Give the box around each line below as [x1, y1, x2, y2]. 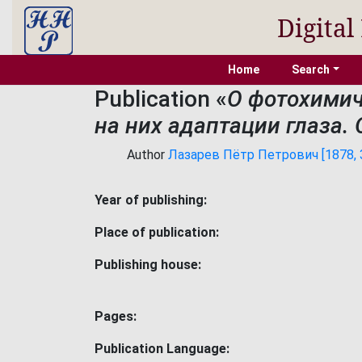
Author [127, 147, 168, 162]
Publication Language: [95, 341, 229, 356]
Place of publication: [95, 225, 219, 240]
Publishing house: [95, 257, 201, 272]
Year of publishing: [95, 192, 207, 208]
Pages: [95, 309, 137, 324]
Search [292, 63, 330, 76]
